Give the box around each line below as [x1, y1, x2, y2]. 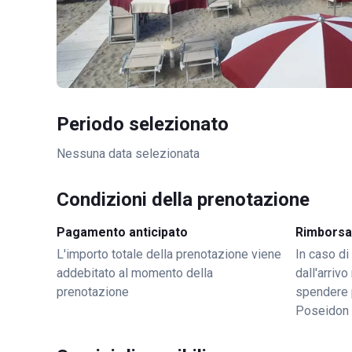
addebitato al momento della [57, 266, 213, 280]
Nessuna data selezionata [57, 146, 200, 161]
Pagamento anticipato [57, 225, 188, 240]
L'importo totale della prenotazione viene [57, 247, 281, 262]
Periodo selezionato [57, 113, 229, 135]
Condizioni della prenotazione [57, 189, 310, 211]
